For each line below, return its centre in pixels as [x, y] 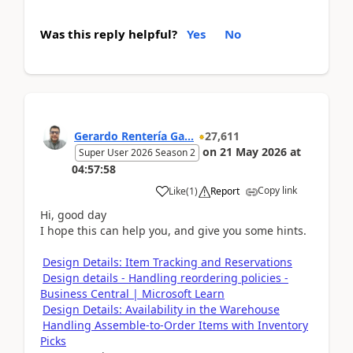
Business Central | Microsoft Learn [132, 293]
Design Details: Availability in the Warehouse [161, 309]
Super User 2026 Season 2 [137, 152]
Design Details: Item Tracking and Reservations [167, 262]
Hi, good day [73, 214]
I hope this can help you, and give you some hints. [173, 230]
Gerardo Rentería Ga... [134, 136]
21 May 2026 [253, 151]
